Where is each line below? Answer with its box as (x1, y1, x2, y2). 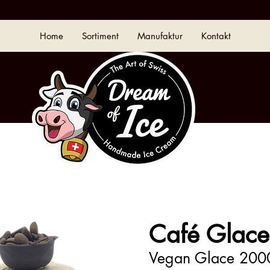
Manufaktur (137, 30, 183, 42)
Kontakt (201, 30, 231, 42)
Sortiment (82, 30, 119, 42)
